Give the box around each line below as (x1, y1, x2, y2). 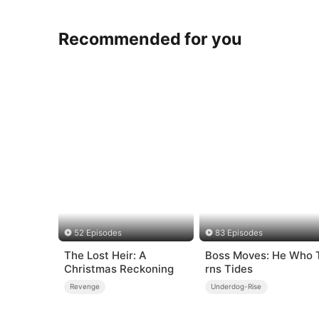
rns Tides (204, 261, 253, 276)
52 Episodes (73, 228, 122, 239)
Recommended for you (58, 28, 243, 49)
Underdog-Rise (211, 282, 262, 291)
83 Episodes (215, 228, 263, 239)
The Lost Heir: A (63, 248, 146, 262)
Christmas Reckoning (63, 261, 174, 276)
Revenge (70, 282, 100, 291)
